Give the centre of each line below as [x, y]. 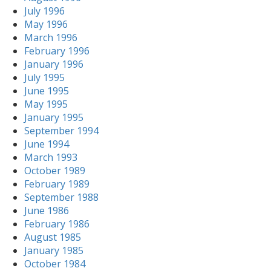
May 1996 [46, 24]
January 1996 [54, 64]
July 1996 [44, 11]
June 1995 [47, 91]
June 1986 [47, 211]
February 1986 [57, 224]
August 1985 [53, 237]
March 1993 [51, 157]
